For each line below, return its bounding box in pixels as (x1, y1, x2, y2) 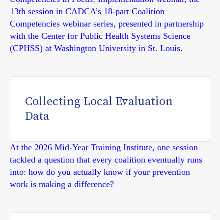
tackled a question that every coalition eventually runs (10, 155, 202, 165)
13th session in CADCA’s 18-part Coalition (10, 6, 165, 16)
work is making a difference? (10, 179, 114, 189)
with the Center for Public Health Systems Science (10, 31, 191, 41)
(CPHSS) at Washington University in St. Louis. (10, 43, 183, 53)
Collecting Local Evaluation (25, 94, 173, 109)
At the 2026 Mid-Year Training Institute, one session (10, 142, 198, 152)
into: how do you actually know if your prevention (10, 167, 190, 177)
